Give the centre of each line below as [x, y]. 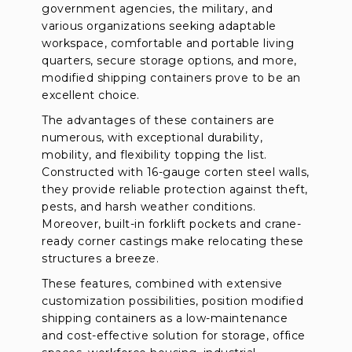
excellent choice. [91, 95]
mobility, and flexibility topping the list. [154, 155]
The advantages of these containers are [158, 121]
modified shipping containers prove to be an [171, 78]
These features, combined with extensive [162, 284]
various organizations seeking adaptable [159, 26]
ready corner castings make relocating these [173, 242]
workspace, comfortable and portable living [168, 44]
